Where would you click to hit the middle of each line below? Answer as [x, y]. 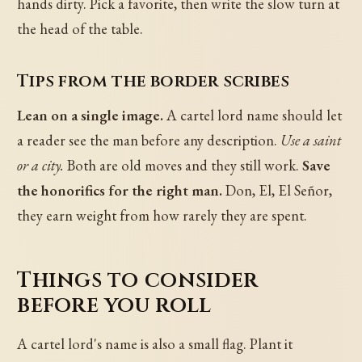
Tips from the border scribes [154, 81]
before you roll [114, 305]
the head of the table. [80, 28]
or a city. [41, 165]
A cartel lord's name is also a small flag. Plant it [155, 344]
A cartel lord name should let [253, 115]
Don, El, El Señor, [278, 190]
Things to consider [138, 280]
